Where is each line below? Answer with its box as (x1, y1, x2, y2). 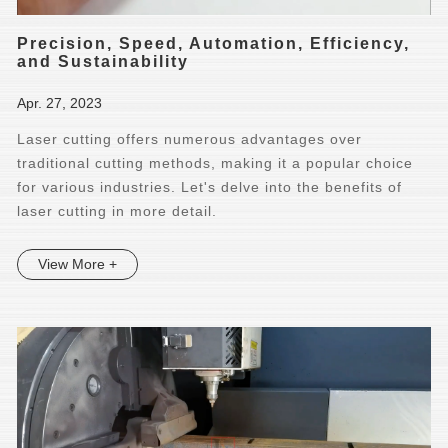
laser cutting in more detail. (17, 203, 218, 220)
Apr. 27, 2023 (17, 95, 103, 112)
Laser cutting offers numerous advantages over (17, 131, 363, 148)
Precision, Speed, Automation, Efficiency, (17, 35, 411, 53)
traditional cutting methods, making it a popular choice (17, 155, 414, 172)
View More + (38, 256, 118, 273)
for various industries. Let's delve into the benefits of (17, 179, 403, 196)
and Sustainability (17, 53, 190, 71)
